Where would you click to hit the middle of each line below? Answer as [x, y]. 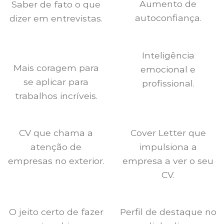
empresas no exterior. [56, 160]
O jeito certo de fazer [56, 211]
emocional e [168, 69]
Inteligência [168, 55]
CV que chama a [56, 132]
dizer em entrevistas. [56, 18]
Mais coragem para [56, 67]
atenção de [56, 146]
